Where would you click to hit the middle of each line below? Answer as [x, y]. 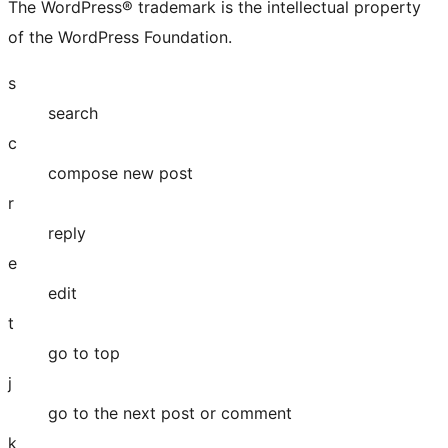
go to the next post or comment [170, 413]
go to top [84, 353]
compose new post [120, 173]
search [73, 113]
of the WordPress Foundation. [120, 37]
